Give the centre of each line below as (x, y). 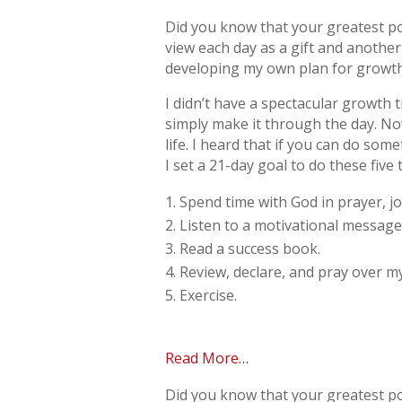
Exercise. (209, 296)
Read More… (207, 358)
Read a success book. (250, 249)
